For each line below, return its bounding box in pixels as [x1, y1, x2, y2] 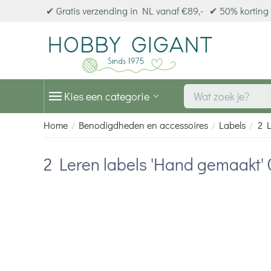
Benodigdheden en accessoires [79, 119, 208, 131]
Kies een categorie [64, 89, 149, 103]
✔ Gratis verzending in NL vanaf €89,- [46, 4, 203, 17]
